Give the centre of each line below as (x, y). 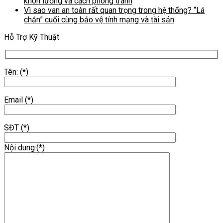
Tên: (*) (16, 72)
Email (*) (19, 100)
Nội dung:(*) (24, 148)
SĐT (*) (17, 128)
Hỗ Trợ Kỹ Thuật (32, 37)
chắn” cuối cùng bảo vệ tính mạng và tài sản (99, 19)
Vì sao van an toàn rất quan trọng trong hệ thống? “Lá (114, 10)
